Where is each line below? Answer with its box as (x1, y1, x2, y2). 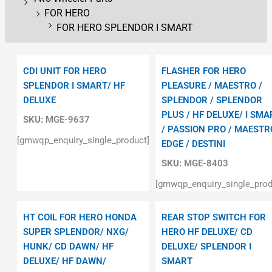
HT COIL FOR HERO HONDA (22, 211, 137, 223)
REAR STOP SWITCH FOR (161, 211, 266, 223)
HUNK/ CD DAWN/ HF (22, 240, 114, 252)
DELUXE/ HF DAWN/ (22, 255, 106, 267)
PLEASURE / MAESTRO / (161, 80, 262, 92)
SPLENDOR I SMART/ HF (22, 80, 125, 92)
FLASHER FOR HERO (161, 66, 246, 77)
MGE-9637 (42, 114, 90, 125)
